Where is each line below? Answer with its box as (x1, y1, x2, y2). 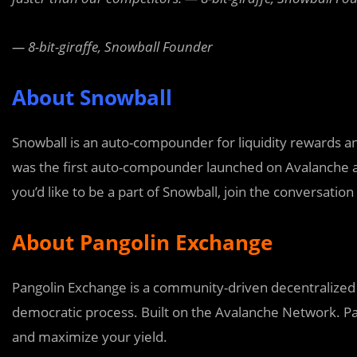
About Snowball (12, 83, 172, 112)
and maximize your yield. (12, 328, 167, 346)
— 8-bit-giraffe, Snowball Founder (12, 37, 213, 56)
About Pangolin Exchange (12, 228, 273, 257)
